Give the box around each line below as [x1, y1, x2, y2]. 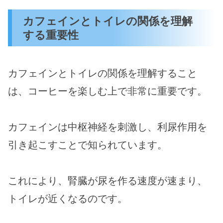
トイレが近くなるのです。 [8, 192, 127, 205]
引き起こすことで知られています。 [8, 138, 167, 151]
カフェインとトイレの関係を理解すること [8, 67, 197, 79]
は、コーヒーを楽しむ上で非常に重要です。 [8, 85, 207, 97]
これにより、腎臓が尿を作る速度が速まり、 [8, 174, 207, 187]
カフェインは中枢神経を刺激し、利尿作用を [8, 120, 207, 133]
